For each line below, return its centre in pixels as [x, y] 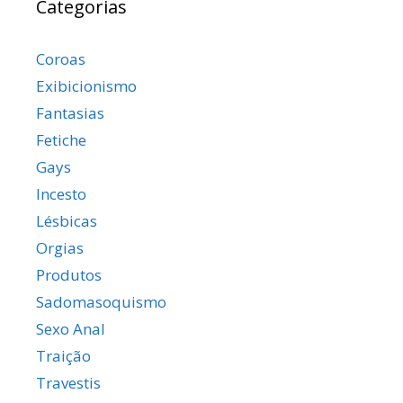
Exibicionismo [86, 86]
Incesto [61, 194]
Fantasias [70, 113]
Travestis [68, 383]
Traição [63, 356]
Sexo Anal [71, 329]
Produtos [69, 275]
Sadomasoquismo [101, 302]
